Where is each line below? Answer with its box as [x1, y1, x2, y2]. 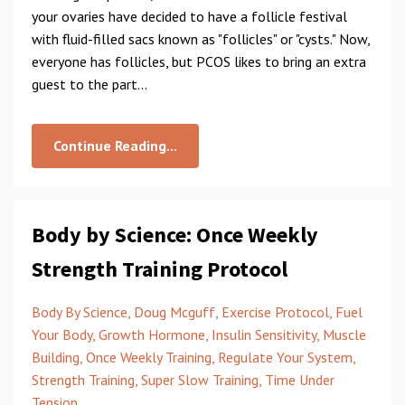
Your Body [32, 325, 92, 344]
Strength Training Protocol [32, 255, 287, 283]
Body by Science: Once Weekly [32, 221, 318, 249]
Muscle [323, 325, 366, 344]
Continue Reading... [53, 137, 177, 155]
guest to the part [32, 75, 137, 93]
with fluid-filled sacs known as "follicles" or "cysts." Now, [32, 30, 370, 48]
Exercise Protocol [221, 303, 329, 321]
